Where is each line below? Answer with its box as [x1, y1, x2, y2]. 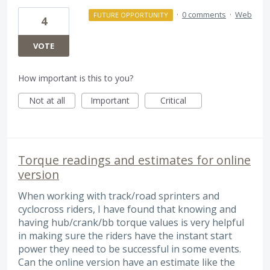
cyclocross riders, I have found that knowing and [18, 202, 236, 216]
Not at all [28, 94, 65, 106]
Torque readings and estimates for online [18, 151, 251, 168]
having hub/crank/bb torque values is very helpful [18, 215, 244, 229]
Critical [160, 94, 186, 106]
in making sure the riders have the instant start [18, 228, 232, 242]
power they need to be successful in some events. [18, 242, 241, 256]
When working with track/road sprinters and [18, 189, 219, 202]
